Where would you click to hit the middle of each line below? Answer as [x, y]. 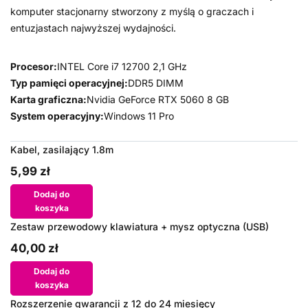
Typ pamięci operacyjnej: [69, 83]
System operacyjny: [57, 116]
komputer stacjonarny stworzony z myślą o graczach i [132, 11]
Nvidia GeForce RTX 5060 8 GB [158, 99]
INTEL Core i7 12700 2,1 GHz [122, 66]
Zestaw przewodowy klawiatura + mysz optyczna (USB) [140, 227]
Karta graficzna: [48, 99]
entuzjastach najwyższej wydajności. [93, 28]
